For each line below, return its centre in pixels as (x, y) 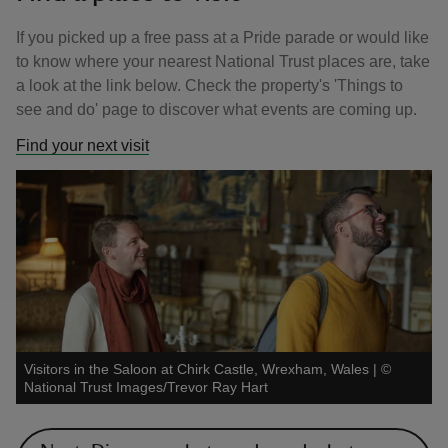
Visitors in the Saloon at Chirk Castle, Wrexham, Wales (196, 368)
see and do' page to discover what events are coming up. (216, 109)
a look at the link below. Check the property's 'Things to (209, 85)
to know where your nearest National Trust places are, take (223, 61)
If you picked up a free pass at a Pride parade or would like (222, 37)
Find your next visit (82, 145)
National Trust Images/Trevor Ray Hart (146, 386)
